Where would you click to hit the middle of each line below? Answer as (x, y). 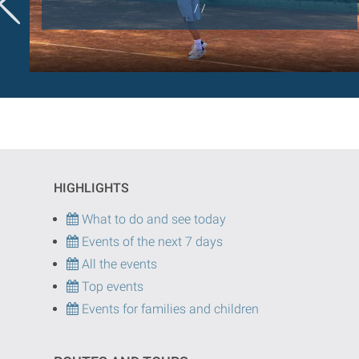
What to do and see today (152, 220)
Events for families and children (170, 309)
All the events (118, 264)
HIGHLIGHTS (91, 188)
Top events (111, 287)
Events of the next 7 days (152, 242)
